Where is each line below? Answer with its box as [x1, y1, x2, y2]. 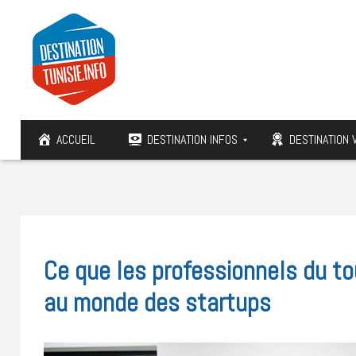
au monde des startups [44, 286, 271, 319]
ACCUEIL [56, 131, 95, 148]
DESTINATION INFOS [147, 131, 238, 148]
